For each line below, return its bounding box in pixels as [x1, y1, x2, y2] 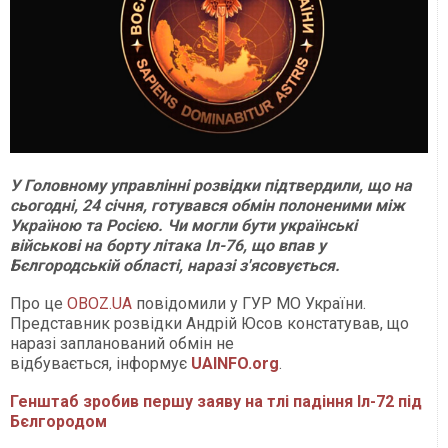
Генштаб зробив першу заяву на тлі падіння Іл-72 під [10, 391, 422, 411]
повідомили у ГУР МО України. [132, 293, 366, 313]
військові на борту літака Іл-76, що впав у [10, 235, 326, 255]
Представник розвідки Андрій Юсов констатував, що [10, 313, 409, 333]
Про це [10, 293, 67, 313]
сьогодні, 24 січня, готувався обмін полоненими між [10, 195, 405, 215]
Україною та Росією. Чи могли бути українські [10, 215, 357, 235]
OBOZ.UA [67, 293, 132, 313]
